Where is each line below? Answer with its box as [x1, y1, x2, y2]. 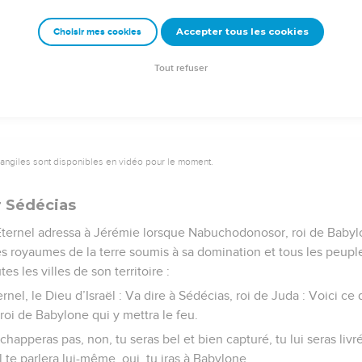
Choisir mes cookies [53, 27, 142, 38]
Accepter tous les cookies [175, 26, 309, 38]
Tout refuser [154, 63, 208, 74]
